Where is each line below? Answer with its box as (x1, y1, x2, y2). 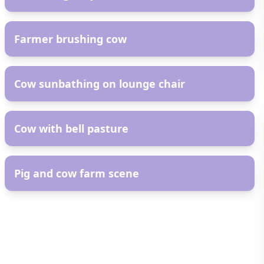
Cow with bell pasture (14, 121, 128, 136)
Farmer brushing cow (14, 32, 127, 46)
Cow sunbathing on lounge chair (14, 77, 185, 91)
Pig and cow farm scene (14, 166, 139, 180)
